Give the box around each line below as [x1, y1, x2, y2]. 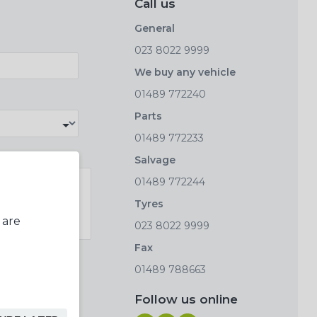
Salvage [134, 154, 175, 167]
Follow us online [134, 292, 238, 307]
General [134, 22, 175, 35]
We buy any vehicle [134, 66, 236, 79]
